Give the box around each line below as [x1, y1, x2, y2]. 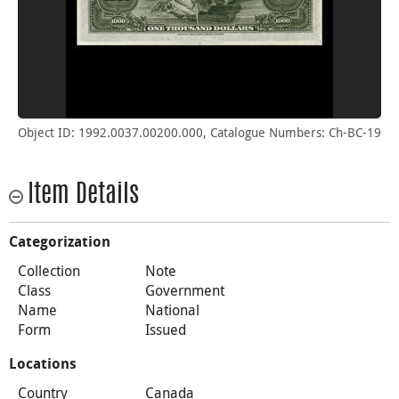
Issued [144, 319, 186, 339]
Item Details [28, 183, 139, 208]
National [144, 299, 199, 320]
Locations [9, 354, 77, 372]
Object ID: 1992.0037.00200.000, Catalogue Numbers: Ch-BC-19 [18, 123, 381, 141]
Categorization [9, 232, 110, 250]
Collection [18, 260, 80, 281]
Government [144, 280, 224, 300]
